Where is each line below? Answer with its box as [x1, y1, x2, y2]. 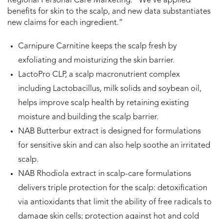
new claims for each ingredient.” [7, 19, 123, 27]
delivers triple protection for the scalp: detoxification [18, 184, 207, 193]
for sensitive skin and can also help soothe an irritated [18, 142, 210, 150]
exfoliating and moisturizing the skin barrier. [18, 57, 175, 65]
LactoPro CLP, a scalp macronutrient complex [18, 71, 180, 79]
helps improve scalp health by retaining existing [18, 99, 189, 108]
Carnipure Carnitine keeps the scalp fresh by [18, 43, 177, 51]
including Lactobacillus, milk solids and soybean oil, [18, 85, 201, 93]
